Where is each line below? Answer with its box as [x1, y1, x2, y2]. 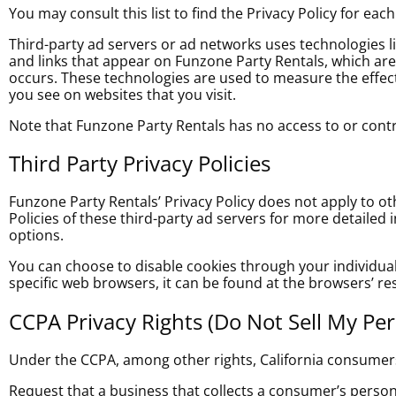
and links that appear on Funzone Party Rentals [9, 50, 324, 71]
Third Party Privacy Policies [9, 148, 270, 179]
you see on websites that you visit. [9, 84, 236, 104]
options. [9, 225, 64, 246]
